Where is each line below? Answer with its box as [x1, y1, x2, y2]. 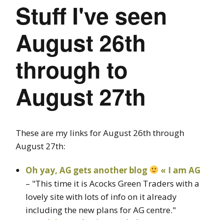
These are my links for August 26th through [16, 127, 184, 138]
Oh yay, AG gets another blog [26, 164, 149, 176]
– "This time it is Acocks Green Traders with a [26, 177, 199, 189]
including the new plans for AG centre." [26, 204, 176, 216]
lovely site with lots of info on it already [26, 191, 177, 202]
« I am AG [159, 164, 201, 176]
